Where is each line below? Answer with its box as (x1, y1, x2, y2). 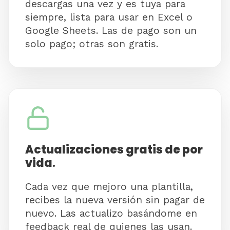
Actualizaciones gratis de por (25, 142, 203, 158)
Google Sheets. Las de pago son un (25, 25, 197, 37)
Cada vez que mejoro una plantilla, (25, 181, 193, 193)
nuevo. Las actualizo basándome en (25, 207, 197, 220)
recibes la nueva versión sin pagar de (25, 194, 205, 206)
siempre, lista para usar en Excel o (25, 11, 193, 24)
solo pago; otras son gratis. (25, 38, 158, 50)
